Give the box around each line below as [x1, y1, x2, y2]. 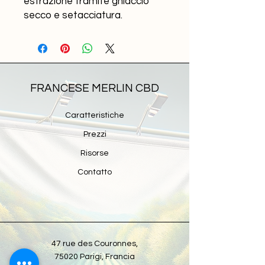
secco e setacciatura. [24, 10, 122, 21]
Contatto [77, 168, 112, 176]
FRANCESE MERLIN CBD [30, 82, 159, 94]
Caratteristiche [65, 111, 124, 119]
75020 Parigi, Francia [54, 253, 135, 261]
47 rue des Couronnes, [51, 240, 138, 248]
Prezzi [83, 130, 106, 138]
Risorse [80, 149, 109, 157]
